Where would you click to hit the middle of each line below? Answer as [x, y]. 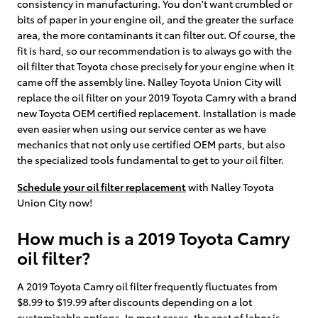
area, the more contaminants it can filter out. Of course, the [156, 34]
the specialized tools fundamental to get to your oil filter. [150, 159]
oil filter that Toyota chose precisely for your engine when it [155, 66]
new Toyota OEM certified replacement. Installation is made [157, 113]
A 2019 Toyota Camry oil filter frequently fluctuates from [147, 286]
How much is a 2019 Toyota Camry [154, 237]
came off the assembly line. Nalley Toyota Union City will [149, 81]
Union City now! [55, 202]
